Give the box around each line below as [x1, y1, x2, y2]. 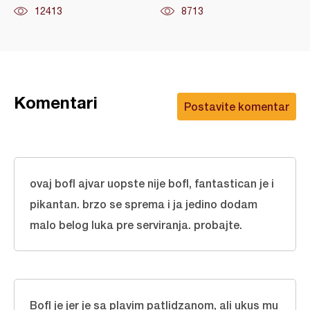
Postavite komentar [184, 100, 289, 113]
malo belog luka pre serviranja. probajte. [30, 218, 242, 231]
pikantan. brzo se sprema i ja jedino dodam [30, 197, 257, 210]
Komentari [14, 93, 98, 112]
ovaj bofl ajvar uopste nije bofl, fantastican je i [30, 176, 274, 190]
